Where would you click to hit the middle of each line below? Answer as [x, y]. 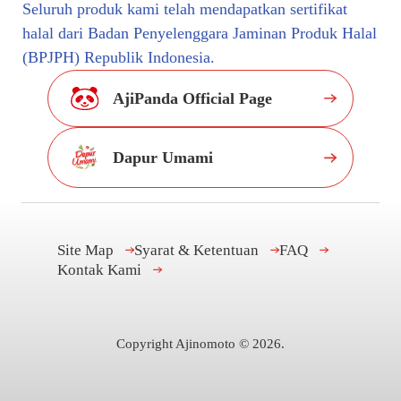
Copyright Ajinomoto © [184, 343]
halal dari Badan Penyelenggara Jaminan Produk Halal [199, 34]
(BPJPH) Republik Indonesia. [118, 58]
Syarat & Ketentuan [196, 250]
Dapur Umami [163, 157]
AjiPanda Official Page [193, 98]
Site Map [85, 250]
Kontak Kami [99, 270]
